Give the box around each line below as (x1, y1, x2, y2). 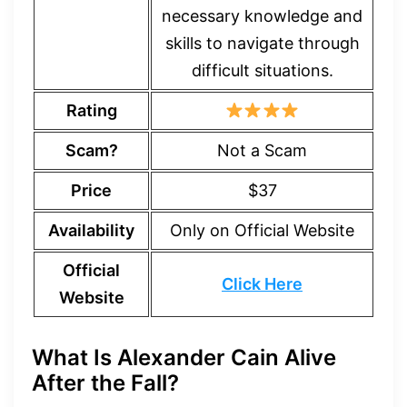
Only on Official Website (170, 221, 354, 240)
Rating (65, 101, 117, 120)
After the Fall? (32, 369, 179, 396)
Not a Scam (217, 141, 307, 160)
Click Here (222, 274, 303, 293)
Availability (48, 221, 134, 240)
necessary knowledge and (162, 6, 362, 25)
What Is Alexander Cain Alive (32, 343, 336, 371)
